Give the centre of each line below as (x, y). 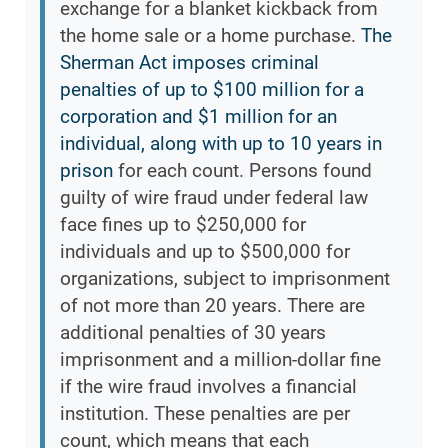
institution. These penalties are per (205, 414)
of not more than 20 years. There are (212, 306)
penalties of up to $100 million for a (212, 90)
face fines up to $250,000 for (183, 225)
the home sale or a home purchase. (210, 36)
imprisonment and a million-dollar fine (220, 360)
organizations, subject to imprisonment (225, 279)
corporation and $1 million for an (198, 117)
